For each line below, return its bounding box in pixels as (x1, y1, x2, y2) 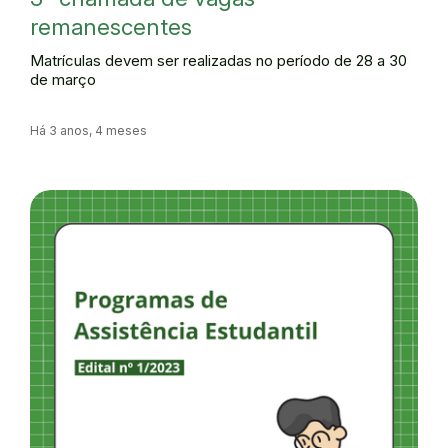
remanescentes (30, 13, 192, 40)
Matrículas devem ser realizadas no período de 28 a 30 (30, 51, 407, 70)
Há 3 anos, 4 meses (30, 122, 147, 138)
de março (30, 70, 96, 89)
